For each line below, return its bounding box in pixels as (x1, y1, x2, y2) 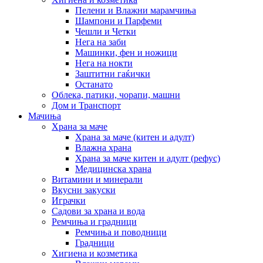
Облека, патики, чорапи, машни (52, 89, 180, 100)
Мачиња (28, 110, 61, 121)
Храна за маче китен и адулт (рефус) (75, 153, 220, 163)
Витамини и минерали (52, 174, 143, 184)
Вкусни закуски (52, 184, 116, 195)
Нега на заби (75, 36, 126, 47)
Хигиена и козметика (52, 248, 137, 258)
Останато (75, 79, 113, 89)
